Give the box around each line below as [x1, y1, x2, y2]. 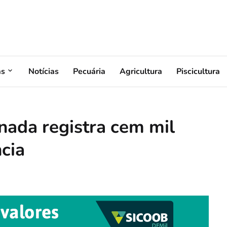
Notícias [28, 65, 59, 77]
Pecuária [73, 65, 105, 77]
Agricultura [120, 65, 162, 77]
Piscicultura [176, 65, 220, 77]
